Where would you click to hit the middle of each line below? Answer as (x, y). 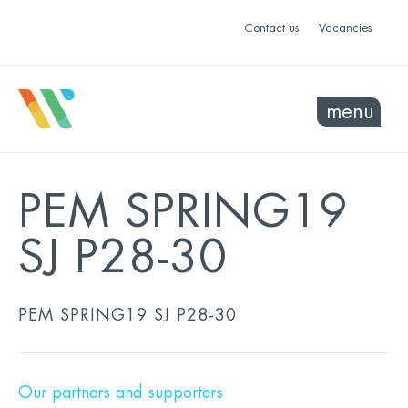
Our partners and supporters (121, 393)
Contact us (271, 28)
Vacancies (345, 28)
